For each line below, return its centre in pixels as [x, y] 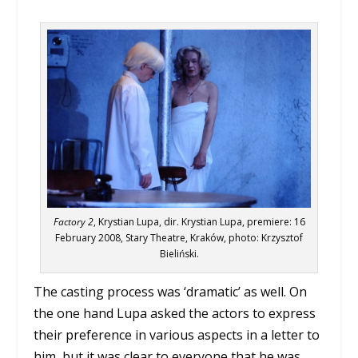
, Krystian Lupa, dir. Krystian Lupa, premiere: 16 [199, 221]
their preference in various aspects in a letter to [177, 334]
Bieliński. [179, 253]
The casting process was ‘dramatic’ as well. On [171, 291]
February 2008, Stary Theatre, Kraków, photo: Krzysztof [179, 237]
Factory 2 [73, 221]
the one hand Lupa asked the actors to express [175, 313]
